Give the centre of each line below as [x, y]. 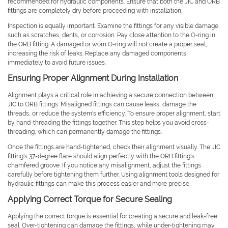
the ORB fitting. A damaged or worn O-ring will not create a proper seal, [107, 45]
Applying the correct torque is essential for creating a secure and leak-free [112, 217]
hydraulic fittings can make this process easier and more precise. [99, 184]
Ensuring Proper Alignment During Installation [93, 78]
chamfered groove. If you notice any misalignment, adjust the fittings [104, 166]
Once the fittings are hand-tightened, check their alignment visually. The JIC [114, 147]
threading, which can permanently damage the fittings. [85, 132]
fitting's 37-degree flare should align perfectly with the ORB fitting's [101, 156]
